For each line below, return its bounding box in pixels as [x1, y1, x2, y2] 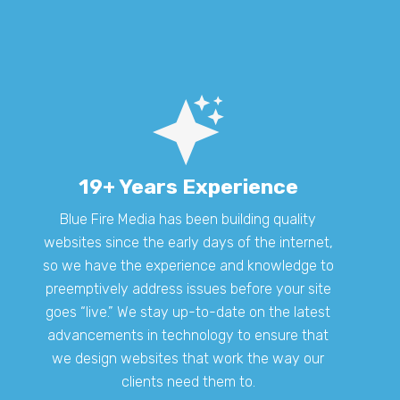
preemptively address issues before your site [45, 279, 331, 297]
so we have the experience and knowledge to [42, 256, 334, 274]
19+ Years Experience [78, 173, 298, 199]
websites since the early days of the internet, [43, 233, 333, 251]
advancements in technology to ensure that [47, 326, 329, 344]
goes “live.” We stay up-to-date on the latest [46, 303, 331, 321]
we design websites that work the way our [52, 349, 325, 367]
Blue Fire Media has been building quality [60, 210, 317, 228]
